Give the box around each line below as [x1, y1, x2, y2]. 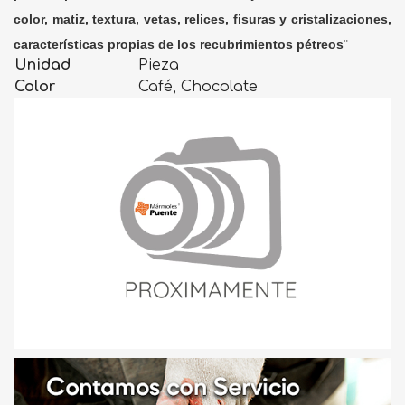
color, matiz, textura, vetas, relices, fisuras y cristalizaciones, [14, 11, 391, 26]
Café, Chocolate [138, 78, 258, 95]
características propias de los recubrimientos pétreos [14, 36, 344, 52]
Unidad [14, 56, 71, 73]
